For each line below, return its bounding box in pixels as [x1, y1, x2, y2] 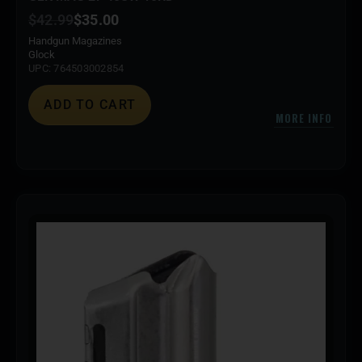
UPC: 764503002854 [28, 62, 124, 75]
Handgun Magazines [28, 35, 122, 48]
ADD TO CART [44, 97, 137, 113]
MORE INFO [275, 110, 332, 127]
